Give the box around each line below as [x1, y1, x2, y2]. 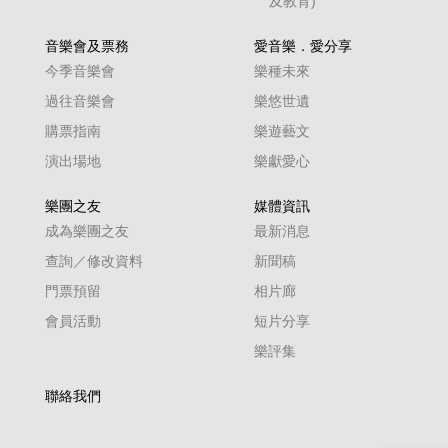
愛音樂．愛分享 [254, 38, 352, 54]
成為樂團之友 [45, 223, 129, 239]
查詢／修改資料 [45, 253, 143, 269]
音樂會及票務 [45, 38, 129, 54]
